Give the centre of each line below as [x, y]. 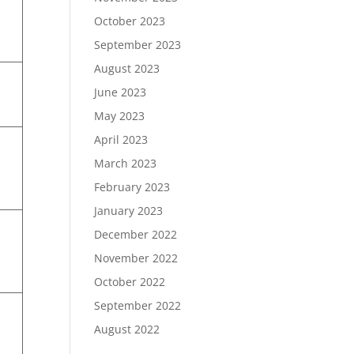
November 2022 [136, 258]
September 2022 [138, 305]
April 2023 [121, 139]
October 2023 [130, 21]
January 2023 [129, 211]
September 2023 [138, 45]
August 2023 [127, 68]
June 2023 [121, 92]
